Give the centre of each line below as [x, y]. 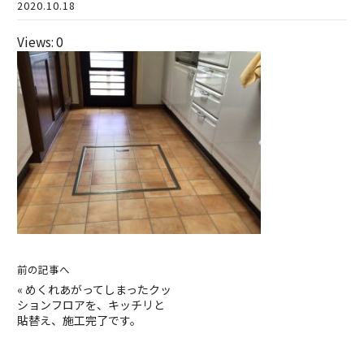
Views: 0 [40, 42]
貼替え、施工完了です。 [79, 321]
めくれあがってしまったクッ [98, 290]
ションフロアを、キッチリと [91, 305]
